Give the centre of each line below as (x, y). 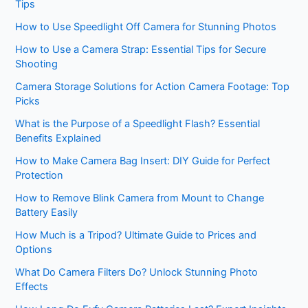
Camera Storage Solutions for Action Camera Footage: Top (153, 86)
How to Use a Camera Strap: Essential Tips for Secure (141, 49)
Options (34, 249)
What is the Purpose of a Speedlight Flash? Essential (138, 123)
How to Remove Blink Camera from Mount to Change (140, 198)
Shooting (37, 64)
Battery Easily (47, 212)
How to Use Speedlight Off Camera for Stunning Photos (146, 26)
